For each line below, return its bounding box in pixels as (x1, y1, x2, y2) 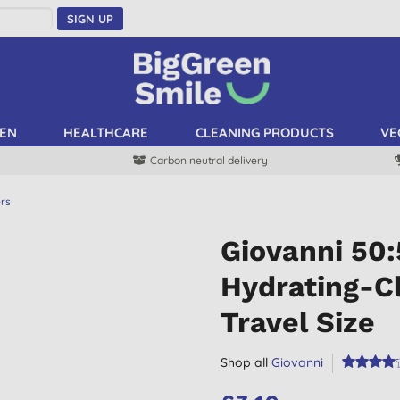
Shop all (221, 354, 272, 371)
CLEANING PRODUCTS (195, 124, 334, 141)
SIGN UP (66, 12, 113, 26)
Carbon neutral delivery (150, 154, 268, 167)
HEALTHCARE (63, 124, 149, 141)
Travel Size (221, 305, 376, 339)
